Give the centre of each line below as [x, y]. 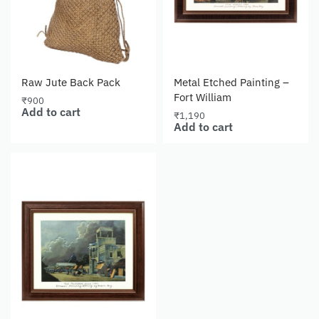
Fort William [203, 97]
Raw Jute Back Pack [71, 82]
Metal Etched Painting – [231, 82]
